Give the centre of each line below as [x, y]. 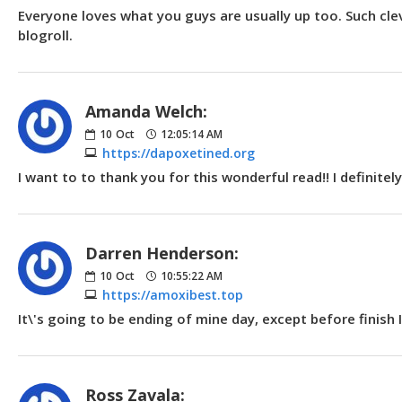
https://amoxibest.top [173, 294]
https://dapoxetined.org [179, 153]
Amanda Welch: [146, 111]
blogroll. [45, 35]
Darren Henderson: [162, 253]
